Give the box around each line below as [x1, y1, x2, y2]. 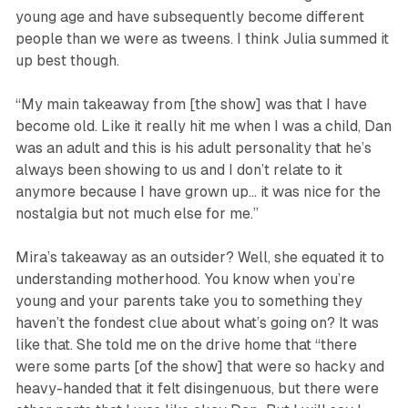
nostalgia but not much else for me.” [15, 205, 259, 223]
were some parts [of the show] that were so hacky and [15, 358, 384, 376]
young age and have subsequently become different [15, 8, 364, 26]
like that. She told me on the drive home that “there [15, 336, 357, 354]
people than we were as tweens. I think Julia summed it [15, 30, 389, 48]
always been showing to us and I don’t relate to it [15, 161, 342, 179]
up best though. [15, 52, 119, 70]
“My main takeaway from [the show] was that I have [15, 96, 367, 114]
